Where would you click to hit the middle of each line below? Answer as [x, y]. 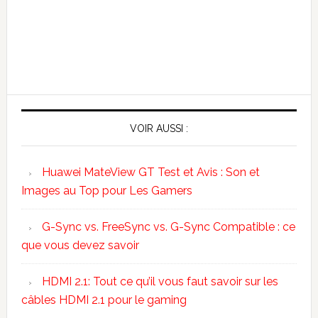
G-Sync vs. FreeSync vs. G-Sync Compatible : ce [168, 226]
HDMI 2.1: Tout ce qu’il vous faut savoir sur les [160, 281]
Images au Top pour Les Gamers [106, 190]
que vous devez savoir [80, 245]
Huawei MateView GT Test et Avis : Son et [150, 172]
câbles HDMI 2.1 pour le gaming [104, 300]
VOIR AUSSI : [159, 128]
